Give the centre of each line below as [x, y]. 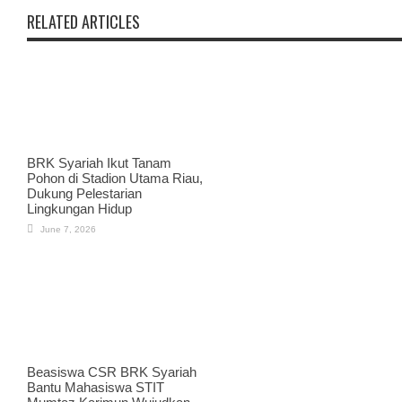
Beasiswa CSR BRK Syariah [112, 372]
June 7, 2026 [68, 229]
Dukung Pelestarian [84, 193]
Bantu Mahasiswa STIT [96, 388]
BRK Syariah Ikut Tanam [99, 162]
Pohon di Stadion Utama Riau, [115, 178]
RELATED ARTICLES [83, 22]
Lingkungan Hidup [79, 208]
